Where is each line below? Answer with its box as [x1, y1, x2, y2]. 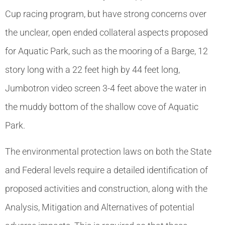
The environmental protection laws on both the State [5, 146, 211, 157]
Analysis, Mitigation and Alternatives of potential [5, 201, 194, 212]
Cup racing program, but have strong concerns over [5, 9, 206, 20]
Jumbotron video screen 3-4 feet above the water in [5, 83, 206, 94]
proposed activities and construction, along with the [5, 183, 207, 194]
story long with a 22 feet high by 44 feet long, [5, 64, 180, 75]
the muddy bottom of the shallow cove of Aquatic [5, 101, 198, 113]
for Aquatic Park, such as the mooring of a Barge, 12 [5, 46, 208, 57]
